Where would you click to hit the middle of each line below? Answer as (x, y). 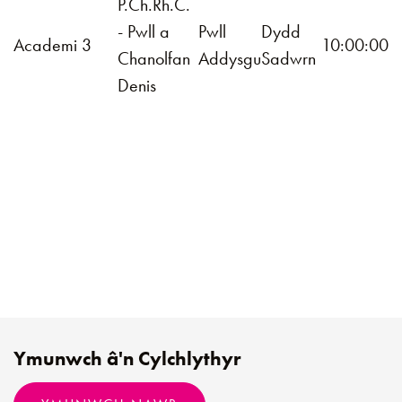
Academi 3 (52, 45)
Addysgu (230, 58)
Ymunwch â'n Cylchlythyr (127, 358)
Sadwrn (288, 58)
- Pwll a (144, 31)
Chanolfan (154, 58)
